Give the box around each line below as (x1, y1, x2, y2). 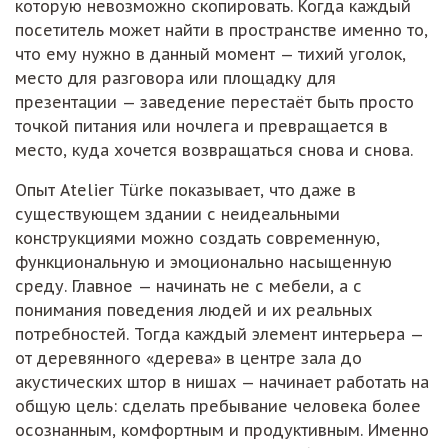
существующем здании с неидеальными (15, 203, 340, 224)
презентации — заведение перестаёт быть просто (15, 91, 414, 112)
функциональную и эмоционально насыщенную (15, 251, 392, 272)
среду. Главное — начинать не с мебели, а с (15, 275, 362, 296)
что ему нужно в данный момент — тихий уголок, (15, 43, 406, 64)
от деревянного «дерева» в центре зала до (15, 347, 362, 368)
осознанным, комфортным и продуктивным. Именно (15, 419, 429, 440)
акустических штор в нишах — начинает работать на (15, 371, 429, 392)
